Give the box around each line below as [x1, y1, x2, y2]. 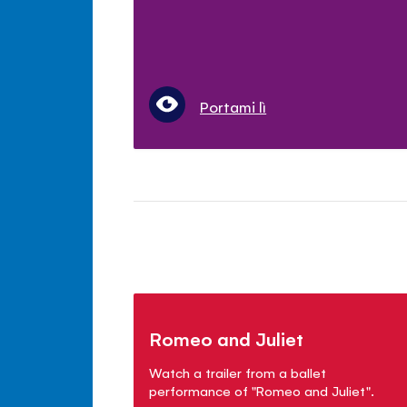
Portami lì [200, 95, 267, 116]
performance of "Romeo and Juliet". [149, 381, 374, 399]
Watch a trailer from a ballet [149, 362, 327, 381]
